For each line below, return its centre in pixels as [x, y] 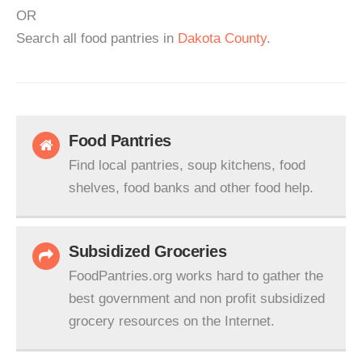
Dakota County [222, 38]
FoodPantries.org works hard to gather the [196, 276]
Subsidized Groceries [147, 251]
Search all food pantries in [97, 38]
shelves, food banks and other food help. [191, 188]
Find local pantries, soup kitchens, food [187, 165]
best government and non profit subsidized [197, 299]
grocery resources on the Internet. [172, 321]
